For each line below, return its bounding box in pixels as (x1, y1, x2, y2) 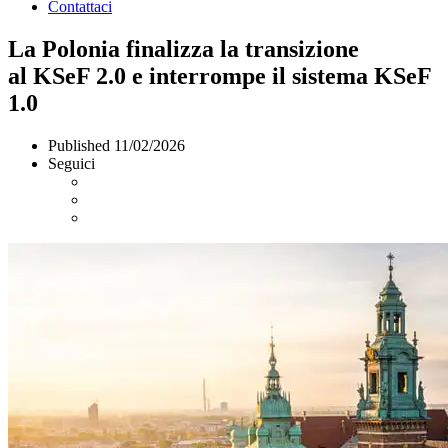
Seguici (48, 154, 95, 172)
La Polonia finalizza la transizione (8, 35, 359, 62)
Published (48, 136, 114, 154)
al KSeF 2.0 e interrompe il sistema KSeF (8, 62, 431, 89)
